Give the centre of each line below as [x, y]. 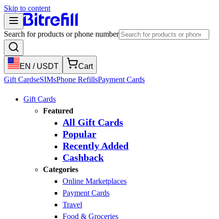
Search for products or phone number [61, 34]
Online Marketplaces [95, 181]
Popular [79, 134]
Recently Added [96, 146]
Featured [58, 111]
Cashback [83, 158]
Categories [61, 169]
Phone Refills [77, 79]
